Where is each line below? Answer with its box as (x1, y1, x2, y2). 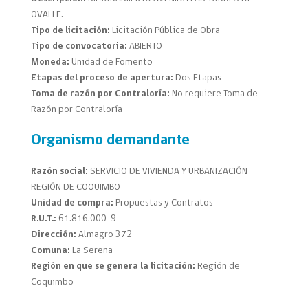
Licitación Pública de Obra (111, 25, 220, 36)
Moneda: (30, 57, 71, 68)
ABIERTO (129, 41, 162, 52)
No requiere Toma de (171, 89, 258, 100)
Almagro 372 (78, 230, 132, 241)
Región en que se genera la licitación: (30, 261, 195, 272)
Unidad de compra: (30, 198, 113, 209)
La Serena (71, 245, 113, 256)
